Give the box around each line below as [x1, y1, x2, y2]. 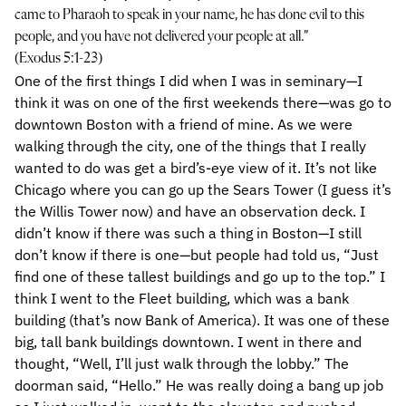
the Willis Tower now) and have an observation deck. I [14, 202, 365, 220]
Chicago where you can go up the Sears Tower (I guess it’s [14, 180, 391, 198]
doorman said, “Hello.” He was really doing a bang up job [14, 376, 383, 394]
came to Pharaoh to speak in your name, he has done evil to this [14, 8, 364, 23]
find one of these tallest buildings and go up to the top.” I [14, 267, 385, 285]
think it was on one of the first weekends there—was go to [14, 93, 391, 111]
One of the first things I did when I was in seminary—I [14, 72, 362, 90]
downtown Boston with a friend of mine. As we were [14, 115, 353, 133]
